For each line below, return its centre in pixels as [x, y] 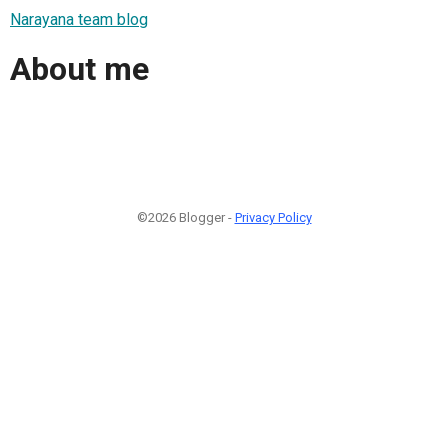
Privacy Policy [273, 217]
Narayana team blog [79, 19]
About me [79, 69]
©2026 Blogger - [185, 217]
